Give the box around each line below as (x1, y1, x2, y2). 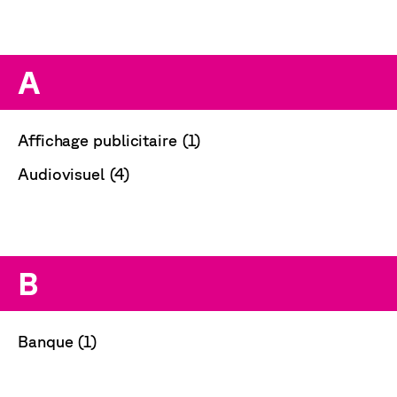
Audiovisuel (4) (18, 164, 130, 183)
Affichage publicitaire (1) (18, 130, 202, 149)
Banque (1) (18, 331, 97, 350)
